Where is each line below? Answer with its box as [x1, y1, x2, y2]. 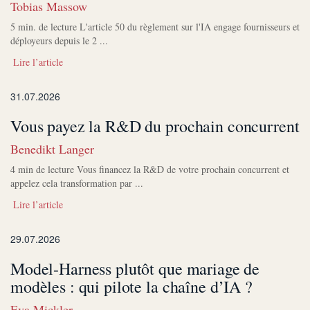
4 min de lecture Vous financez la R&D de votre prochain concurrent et [10, 163, 289, 176]
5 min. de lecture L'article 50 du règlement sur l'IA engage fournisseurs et [10, 20, 300, 34]
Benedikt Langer [10, 140, 94, 158]
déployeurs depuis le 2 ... [10, 34, 108, 48]
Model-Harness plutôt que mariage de [10, 257, 260, 280]
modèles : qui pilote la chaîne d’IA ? [10, 275, 253, 298]
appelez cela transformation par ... [10, 176, 143, 190]
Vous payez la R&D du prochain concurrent [10, 115, 300, 138]
